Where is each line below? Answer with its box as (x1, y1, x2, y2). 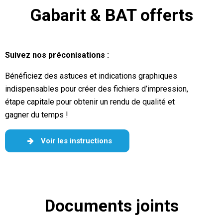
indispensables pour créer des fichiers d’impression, (4, 84, 188, 94)
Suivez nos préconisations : (4, 50, 109, 60)
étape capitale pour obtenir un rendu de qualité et (4, 97, 175, 107)
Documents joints (44, 196, 179, 216)
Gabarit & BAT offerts (30, 5, 193, 25)
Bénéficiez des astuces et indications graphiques (4, 71, 177, 81)
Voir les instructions (38, 136, 112, 145)
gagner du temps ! (4, 110, 68, 119)
